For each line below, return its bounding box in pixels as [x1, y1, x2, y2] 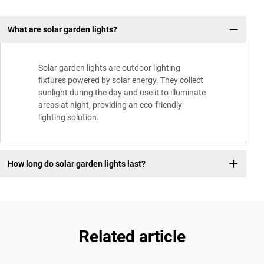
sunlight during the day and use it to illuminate [38, 88, 206, 98]
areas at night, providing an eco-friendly [38, 100, 182, 110]
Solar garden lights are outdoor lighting [38, 63, 180, 73]
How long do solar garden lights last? [7, 159, 146, 169]
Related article [78, 227, 186, 247]
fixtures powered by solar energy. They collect [38, 75, 203, 85]
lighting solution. [38, 113, 99, 123]
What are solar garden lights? [7, 24, 117, 34]
